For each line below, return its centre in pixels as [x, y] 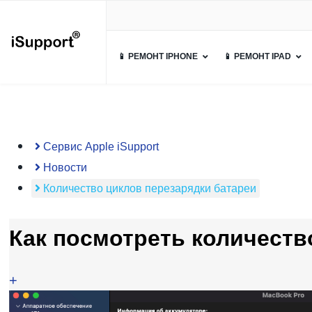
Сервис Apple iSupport [100, 147]
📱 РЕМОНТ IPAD [258, 56]
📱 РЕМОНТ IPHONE [158, 56]
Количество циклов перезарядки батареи [148, 188]
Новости [64, 167]
